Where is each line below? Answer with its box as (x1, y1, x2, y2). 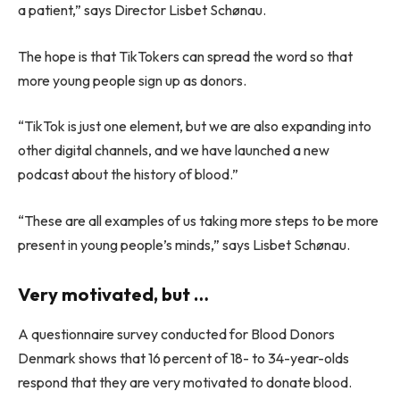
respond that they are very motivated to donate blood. (18, 372, 352, 391)
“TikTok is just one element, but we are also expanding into (18, 117, 371, 136)
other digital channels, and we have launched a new (18, 141, 329, 160)
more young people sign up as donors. (18, 71, 246, 89)
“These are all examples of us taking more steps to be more (18, 211, 379, 229)
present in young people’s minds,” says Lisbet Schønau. (18, 235, 350, 254)
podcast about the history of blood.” (18, 165, 238, 184)
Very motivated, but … (18, 283, 209, 306)
